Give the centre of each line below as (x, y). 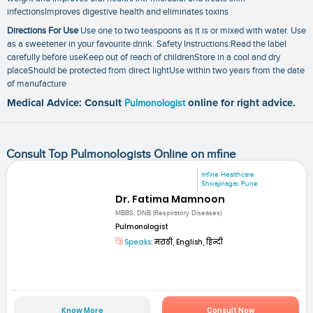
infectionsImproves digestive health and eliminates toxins (118, 12)
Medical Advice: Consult (66, 103)
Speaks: (138, 242)
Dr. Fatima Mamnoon (170, 199)
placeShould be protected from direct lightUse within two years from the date (156, 71)
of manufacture (37, 84)
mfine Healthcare (228, 175)
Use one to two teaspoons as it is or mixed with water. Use (192, 31)
